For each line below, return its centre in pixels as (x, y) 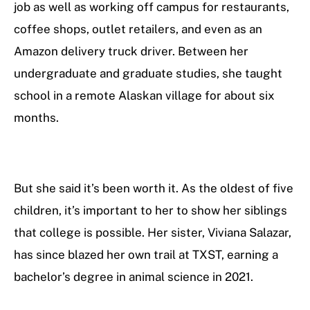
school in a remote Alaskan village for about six (144, 96)
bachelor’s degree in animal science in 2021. (134, 277)
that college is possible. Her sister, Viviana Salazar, (153, 233)
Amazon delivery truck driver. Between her (131, 52)
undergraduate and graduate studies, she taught (148, 74)
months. (36, 118)
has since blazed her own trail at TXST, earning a (146, 255)
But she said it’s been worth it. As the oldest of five (154, 189)
